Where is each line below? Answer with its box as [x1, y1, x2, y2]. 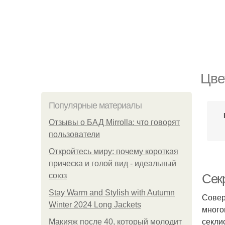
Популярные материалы [49, 100, 142, 110]
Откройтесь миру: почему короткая [49, 147, 178, 156]
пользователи [49, 130, 100, 139]
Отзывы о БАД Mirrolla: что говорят [49, 118, 180, 127]
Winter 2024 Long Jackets [49, 200, 141, 209]
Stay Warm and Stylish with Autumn [49, 188, 175, 197]
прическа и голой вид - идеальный [49, 159, 176, 168]
